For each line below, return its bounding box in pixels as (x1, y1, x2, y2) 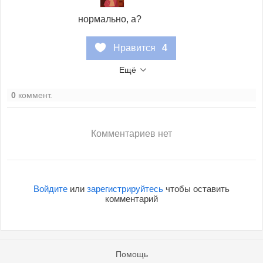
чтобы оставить (163, 184, 230, 194)
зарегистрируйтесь (86, 184, 163, 194)
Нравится (113, 43, 156, 53)
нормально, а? (78, 14, 142, 25)
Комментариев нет (90, 129, 172, 139)
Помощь (115, 249, 148, 259)
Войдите (33, 184, 68, 194)
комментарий (104, 194, 158, 204)
